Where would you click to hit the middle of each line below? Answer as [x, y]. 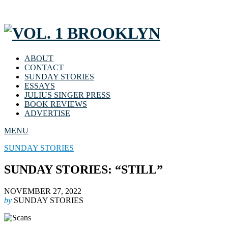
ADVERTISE [47, 113]
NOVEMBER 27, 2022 [43, 191]
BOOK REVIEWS [56, 104]
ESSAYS [40, 85]
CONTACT [44, 67]
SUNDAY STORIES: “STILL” [83, 169]
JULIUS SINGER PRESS [67, 95]
